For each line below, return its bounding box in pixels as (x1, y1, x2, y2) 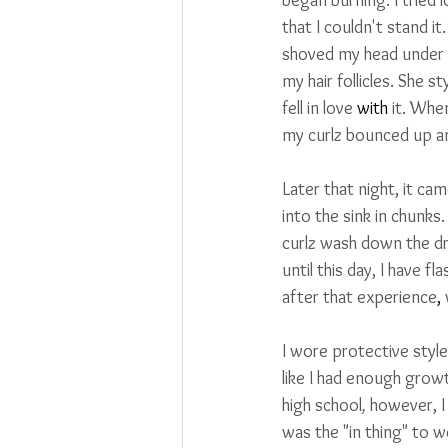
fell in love (282, 96, 357, 119)
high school (282, 393, 362, 416)
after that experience (282, 285, 437, 308)
